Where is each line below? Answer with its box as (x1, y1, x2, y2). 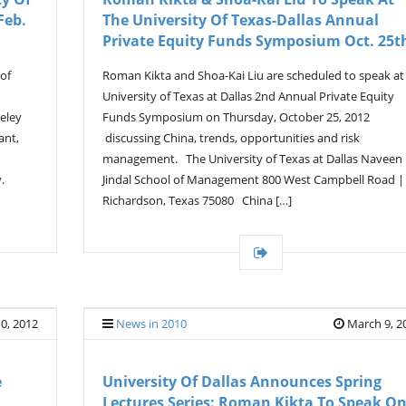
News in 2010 (116, 315, 187, 332)
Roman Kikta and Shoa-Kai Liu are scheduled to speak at (102, 67, 404, 83)
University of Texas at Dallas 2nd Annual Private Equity (102, 88, 394, 104)
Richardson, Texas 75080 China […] (102, 192, 292, 208)
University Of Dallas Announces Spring (102, 372, 382, 391)
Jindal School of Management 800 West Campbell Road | (102, 171, 404, 188)
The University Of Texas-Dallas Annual (102, 10, 379, 30)
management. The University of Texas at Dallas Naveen (102, 150, 402, 167)
